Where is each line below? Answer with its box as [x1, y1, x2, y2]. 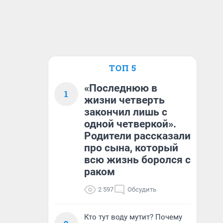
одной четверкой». [84, 118, 176, 130]
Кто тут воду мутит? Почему [84, 213, 182, 222]
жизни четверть [84, 94, 165, 106]
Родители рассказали [84, 130, 191, 142]
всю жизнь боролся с [84, 154, 191, 166]
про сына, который [84, 142, 178, 154]
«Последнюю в [84, 82, 157, 94]
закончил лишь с [84, 106, 167, 118]
